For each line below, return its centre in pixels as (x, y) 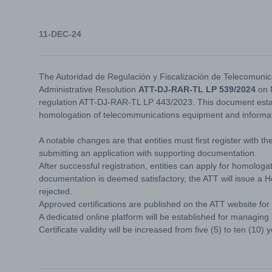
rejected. (56, 191)
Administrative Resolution (89, 89)
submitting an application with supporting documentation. (149, 153)
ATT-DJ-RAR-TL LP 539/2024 (198, 89)
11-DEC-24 (60, 34)
